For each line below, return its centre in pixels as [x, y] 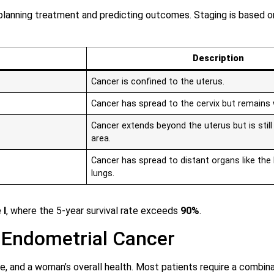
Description [218, 59]
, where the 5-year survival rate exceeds [93, 211]
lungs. [103, 174]
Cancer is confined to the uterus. [158, 82]
